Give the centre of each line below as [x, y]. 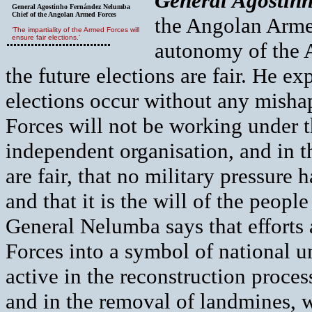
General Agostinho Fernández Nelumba [71, 7]
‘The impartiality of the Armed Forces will [76, 30]
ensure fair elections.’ [46, 37]
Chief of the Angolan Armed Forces [64, 14]
